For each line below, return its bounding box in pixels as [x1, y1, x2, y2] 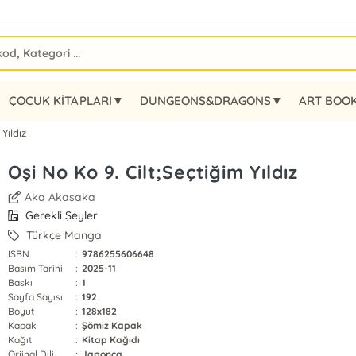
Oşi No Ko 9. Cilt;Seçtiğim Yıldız [7, 161, 298, 184]
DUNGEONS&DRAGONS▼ [139, 93, 283, 108]
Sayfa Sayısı [7, 291, 64, 303]
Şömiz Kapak [82, 319, 143, 331]
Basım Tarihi [7, 262, 64, 274]
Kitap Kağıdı [82, 334, 141, 346]
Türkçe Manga [23, 228, 103, 242]
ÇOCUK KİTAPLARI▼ [9, 93, 124, 108]
